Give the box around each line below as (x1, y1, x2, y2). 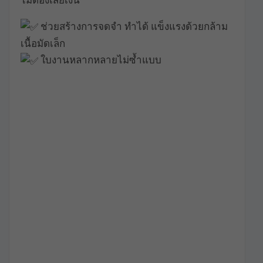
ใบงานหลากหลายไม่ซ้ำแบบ (38, 54, 161, 66)
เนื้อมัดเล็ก (21, 38, 65, 50)
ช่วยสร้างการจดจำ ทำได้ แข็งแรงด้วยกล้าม (38, 20, 228, 32)
